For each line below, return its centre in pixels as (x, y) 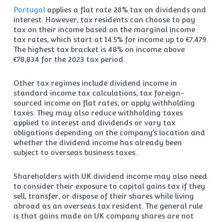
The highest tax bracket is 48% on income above (99, 49)
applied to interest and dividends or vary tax (94, 123)
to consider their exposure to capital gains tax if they (109, 186)
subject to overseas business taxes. (75, 152)
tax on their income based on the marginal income (104, 29)
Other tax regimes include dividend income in (95, 83)
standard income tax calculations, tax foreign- (99, 93)
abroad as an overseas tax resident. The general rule (108, 206)
